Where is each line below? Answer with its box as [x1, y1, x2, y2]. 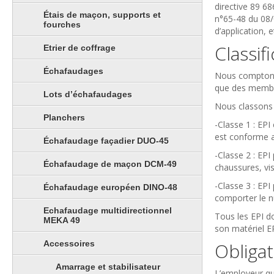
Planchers [43, 112, 85, 122]
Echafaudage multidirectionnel [43, 205, 172, 215]
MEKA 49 [43, 215, 80, 225]
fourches [43, 19, 81, 29]
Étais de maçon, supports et [43, 9, 161, 20]
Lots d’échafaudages [43, 89, 132, 99]
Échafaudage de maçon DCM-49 [43, 158, 177, 169]
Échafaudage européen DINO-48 [43, 182, 177, 192]
